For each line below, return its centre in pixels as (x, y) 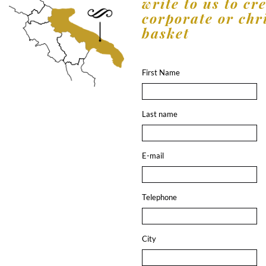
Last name (160, 114)
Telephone (159, 197)
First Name (161, 72)
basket (166, 33)
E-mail (153, 155)
